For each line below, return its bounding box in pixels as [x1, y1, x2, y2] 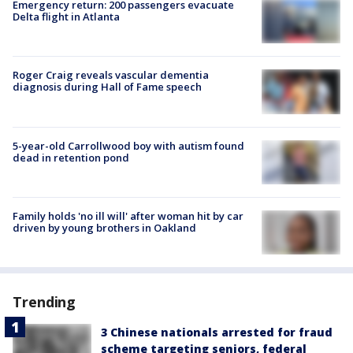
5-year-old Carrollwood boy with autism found [13, 138, 244, 153]
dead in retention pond [13, 150, 129, 165]
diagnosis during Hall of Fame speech [13, 80, 202, 95]
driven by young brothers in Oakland [13, 220, 196, 235]
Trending [13, 292, 76, 312]
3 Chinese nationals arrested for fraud [101, 325, 333, 340]
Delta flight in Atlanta [13, 9, 120, 24]
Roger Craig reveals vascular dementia [13, 68, 209, 83]
